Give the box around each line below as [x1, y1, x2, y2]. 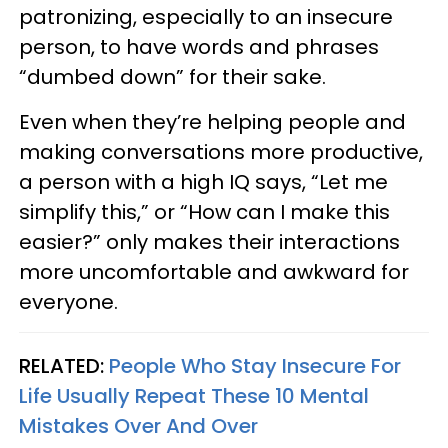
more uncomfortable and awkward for [19, 257, 409, 286]
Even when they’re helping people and [19, 107, 406, 136]
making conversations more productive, [19, 137, 423, 166]
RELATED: [19, 351, 109, 380]
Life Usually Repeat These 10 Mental [19, 381, 369, 410]
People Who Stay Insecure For [109, 351, 401, 380]
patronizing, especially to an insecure [19, 2, 393, 31]
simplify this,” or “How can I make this [19, 197, 390, 226]
